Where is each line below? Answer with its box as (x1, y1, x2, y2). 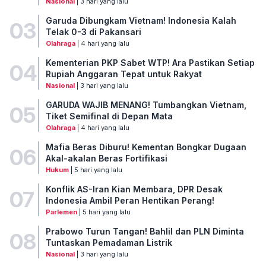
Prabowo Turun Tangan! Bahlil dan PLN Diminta (45, 226, 244, 236)
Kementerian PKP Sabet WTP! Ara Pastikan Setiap (45, 57, 255, 68)
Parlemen (45, 207, 77, 216)
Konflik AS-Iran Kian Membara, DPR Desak (45, 183, 223, 194)
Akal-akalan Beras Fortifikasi (45, 153, 167, 163)
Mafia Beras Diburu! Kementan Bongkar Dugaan (45, 141, 246, 152)
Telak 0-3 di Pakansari (45, 26, 141, 37)
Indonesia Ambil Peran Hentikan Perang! (45, 195, 214, 205)
